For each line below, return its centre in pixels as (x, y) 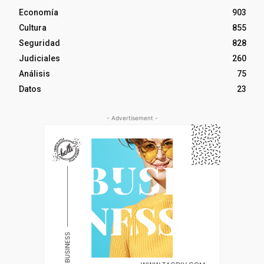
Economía (39, 12)
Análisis (34, 73)
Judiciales (39, 58)
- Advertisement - (132, 118)
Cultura (33, 27)
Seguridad (39, 43)
